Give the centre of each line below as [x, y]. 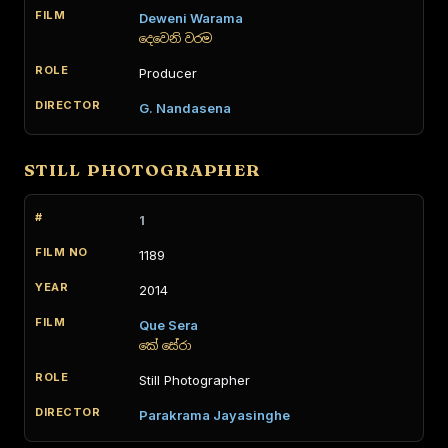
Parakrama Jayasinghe [214, 415]
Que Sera [168, 325]
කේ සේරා [165, 345]
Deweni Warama [191, 18]
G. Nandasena [185, 108]
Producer [168, 73]
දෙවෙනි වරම [175, 38]
